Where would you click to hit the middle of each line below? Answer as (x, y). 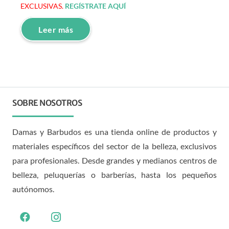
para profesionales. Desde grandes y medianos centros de (114, 160)
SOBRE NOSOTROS (47, 102)
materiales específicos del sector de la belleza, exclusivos (114, 146)
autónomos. (33, 189)
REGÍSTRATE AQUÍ (95, 6)
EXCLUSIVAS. (43, 6)
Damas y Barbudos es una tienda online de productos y (114, 131)
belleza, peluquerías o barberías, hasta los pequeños (114, 174)
